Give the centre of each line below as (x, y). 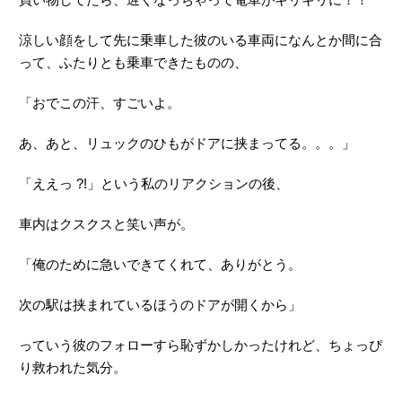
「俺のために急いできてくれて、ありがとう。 (160, 265)
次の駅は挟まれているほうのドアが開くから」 (160, 305)
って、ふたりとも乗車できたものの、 (133, 63)
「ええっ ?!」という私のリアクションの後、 (154, 184)
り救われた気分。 (73, 368)
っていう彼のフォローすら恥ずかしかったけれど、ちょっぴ (201, 345)
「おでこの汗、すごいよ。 (100, 103)
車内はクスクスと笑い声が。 (106, 224)
